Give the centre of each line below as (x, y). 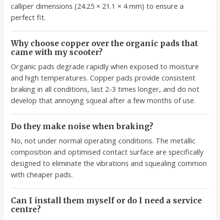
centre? (26, 210)
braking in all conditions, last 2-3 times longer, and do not (105, 89)
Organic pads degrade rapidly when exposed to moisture (105, 67)
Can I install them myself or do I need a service (107, 201)
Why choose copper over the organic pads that (105, 44)
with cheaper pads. (42, 175)
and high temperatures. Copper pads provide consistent (103, 78)
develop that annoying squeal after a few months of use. (103, 100)
